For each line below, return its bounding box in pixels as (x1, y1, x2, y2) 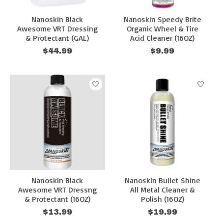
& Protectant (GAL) (26, 33, 89, 43)
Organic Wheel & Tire (126, 24, 198, 34)
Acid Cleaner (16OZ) (130, 33, 195, 43)
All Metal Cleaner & (130, 185, 195, 195)
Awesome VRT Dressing (17, 24, 98, 34)
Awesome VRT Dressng (18, 185, 97, 195)
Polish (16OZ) (140, 194, 184, 204)
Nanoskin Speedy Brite (123, 14, 201, 25)
